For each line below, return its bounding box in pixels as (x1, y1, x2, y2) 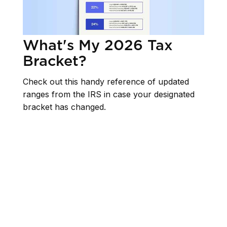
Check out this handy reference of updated (23, 77, 189, 87)
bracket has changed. (23, 102, 106, 112)
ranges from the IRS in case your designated (23, 89, 195, 100)
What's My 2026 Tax (23, 35, 173, 54)
